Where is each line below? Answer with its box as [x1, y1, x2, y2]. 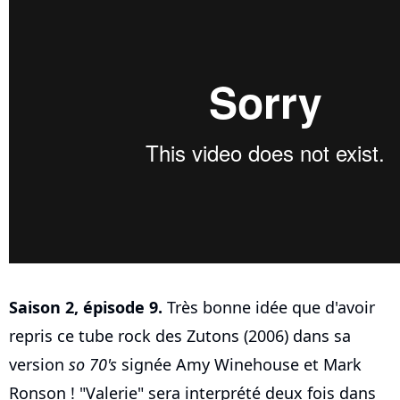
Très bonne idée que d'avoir [162, 296, 375, 319]
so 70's [69, 354, 117, 376]
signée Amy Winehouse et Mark [117, 354, 362, 376]
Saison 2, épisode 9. [9, 296, 162, 319]
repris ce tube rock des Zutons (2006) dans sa [9, 325, 351, 347]
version [9, 354, 69, 376]
